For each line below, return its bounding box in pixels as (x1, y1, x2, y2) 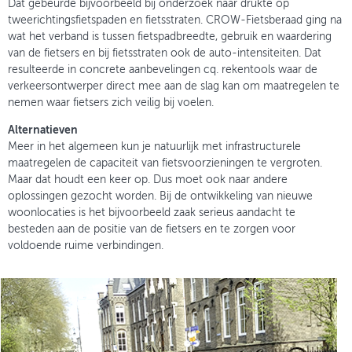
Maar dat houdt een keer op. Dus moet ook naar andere (8, 174, 288, 185)
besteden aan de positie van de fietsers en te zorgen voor (8, 223, 295, 235)
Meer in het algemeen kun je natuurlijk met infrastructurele (8, 141, 301, 152)
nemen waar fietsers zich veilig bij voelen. (8, 97, 214, 108)
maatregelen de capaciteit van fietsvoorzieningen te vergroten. (8, 157, 322, 169)
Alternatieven (8, 124, 78, 136)
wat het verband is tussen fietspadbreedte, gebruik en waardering (8, 31, 332, 42)
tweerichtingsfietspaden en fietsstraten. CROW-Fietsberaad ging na (8, 14, 342, 26)
